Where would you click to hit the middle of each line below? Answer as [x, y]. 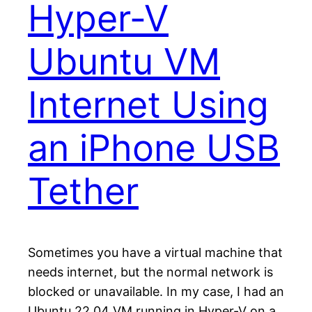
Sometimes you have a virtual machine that [155, 253]
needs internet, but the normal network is [150, 272]
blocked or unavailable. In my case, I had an [156, 292]
